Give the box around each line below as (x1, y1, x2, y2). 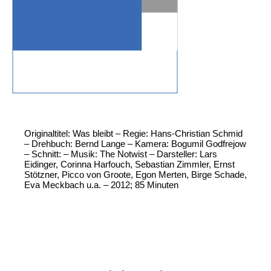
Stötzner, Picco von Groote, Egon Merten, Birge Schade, (24, 169, 247, 180)
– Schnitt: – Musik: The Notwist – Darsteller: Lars (24, 149, 217, 160)
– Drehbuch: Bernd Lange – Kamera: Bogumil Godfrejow (24, 139, 246, 149)
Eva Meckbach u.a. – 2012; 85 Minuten (24, 180, 178, 191)
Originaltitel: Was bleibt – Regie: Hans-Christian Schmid (24, 128, 243, 139)
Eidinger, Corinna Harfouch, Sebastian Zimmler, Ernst (24, 159, 235, 170)
